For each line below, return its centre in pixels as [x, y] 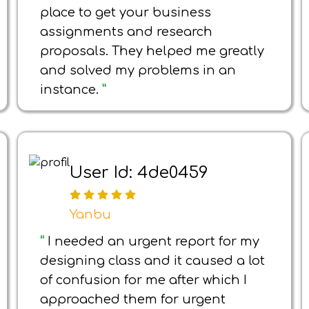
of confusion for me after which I [143, 280]
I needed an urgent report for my [153, 241]
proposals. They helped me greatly [152, 51]
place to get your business [126, 12]
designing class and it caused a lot [152, 261]
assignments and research [126, 32]
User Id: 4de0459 [139, 172]
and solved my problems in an [138, 70]
